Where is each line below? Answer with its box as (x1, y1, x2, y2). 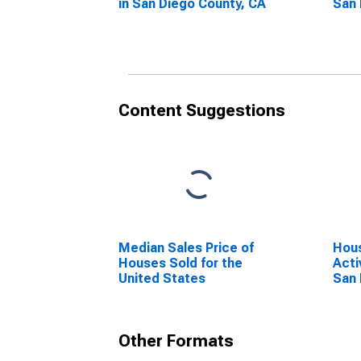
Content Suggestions (118, 101, 285, 120)
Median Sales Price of (118, 240, 254, 255)
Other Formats (118, 331, 234, 351)
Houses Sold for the (118, 255, 243, 271)
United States (118, 271, 205, 286)
